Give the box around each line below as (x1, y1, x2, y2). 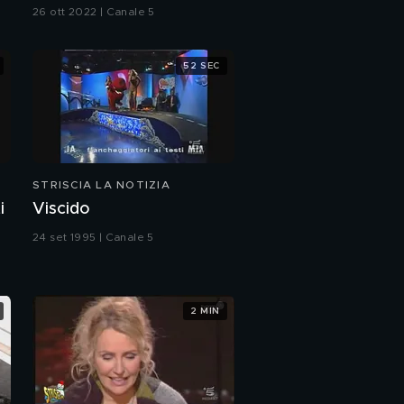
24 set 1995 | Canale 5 (32, 232, 154, 243)
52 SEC (183, 60, 220, 70)
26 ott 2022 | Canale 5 (32, 6, 155, 17)
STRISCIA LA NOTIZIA (32, 179, 170, 190)
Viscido (32, 201, 90, 217)
